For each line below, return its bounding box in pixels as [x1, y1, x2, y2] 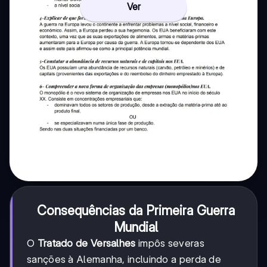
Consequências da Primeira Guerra [37, 203, 235, 219]
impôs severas [135, 237, 204, 250]
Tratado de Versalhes [37, 237, 136, 250]
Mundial [114, 219, 158, 235]
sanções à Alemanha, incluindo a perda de [27, 253, 221, 266]
